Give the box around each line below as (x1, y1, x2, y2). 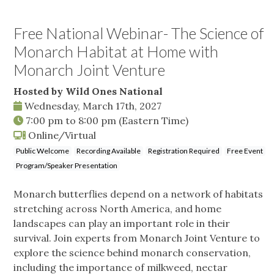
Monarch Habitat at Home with (13, 42, 218, 61)
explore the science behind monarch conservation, (13, 246, 251, 259)
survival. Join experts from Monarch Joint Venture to (13, 232, 260, 245)
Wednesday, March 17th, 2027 (22, 100, 161, 113)
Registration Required (148, 146, 220, 156)
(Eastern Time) (119, 114, 188, 127)
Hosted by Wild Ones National (13, 85, 163, 98)
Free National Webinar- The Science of (13, 24, 264, 43)
